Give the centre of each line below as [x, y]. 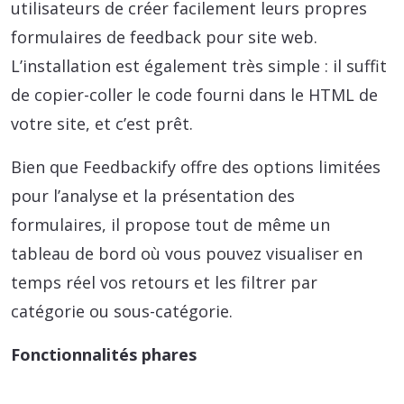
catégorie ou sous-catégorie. [122, 311]
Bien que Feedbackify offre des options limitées [196, 166]
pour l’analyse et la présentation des [153, 195]
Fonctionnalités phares [104, 354]
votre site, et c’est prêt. [102, 123]
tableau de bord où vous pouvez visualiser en [187, 253]
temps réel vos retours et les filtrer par [164, 282]
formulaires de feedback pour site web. [164, 37]
